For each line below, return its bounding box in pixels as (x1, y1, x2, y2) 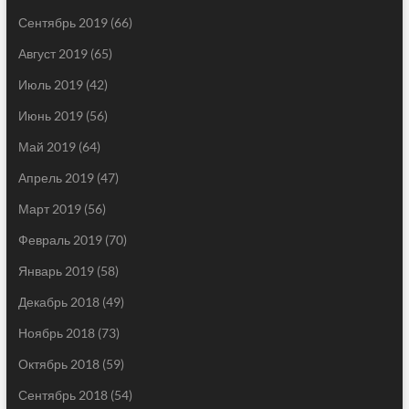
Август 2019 (17, 46, 88, 62)
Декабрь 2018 (17, 294, 100, 310)
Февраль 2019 (17, 232, 102, 248)
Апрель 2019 (17, 170, 94, 186)
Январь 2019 (17, 263, 94, 279)
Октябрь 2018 (17, 356, 100, 372)
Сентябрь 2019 (17, 15, 108, 31)
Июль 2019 (17, 77, 83, 93)
